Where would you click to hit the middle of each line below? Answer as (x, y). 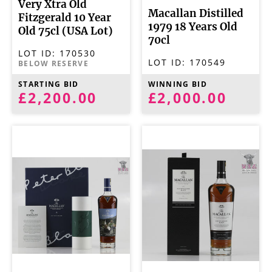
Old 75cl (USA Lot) (66, 31)
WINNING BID (177, 84)
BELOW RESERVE (53, 63)
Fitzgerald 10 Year (65, 18)
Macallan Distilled (195, 14)
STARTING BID (49, 84)
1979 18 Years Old (192, 27)
